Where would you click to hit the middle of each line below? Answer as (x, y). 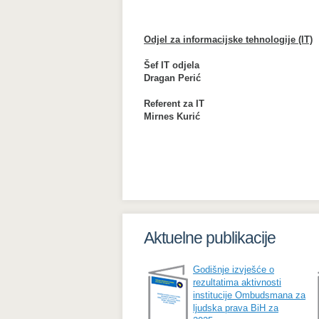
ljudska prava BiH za (236, 308)
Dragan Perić (172, 78)
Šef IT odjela (172, 65)
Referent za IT (174, 104)
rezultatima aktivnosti (237, 282)
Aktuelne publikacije (210, 238)
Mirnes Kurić (172, 116)
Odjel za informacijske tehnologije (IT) (228, 40)
